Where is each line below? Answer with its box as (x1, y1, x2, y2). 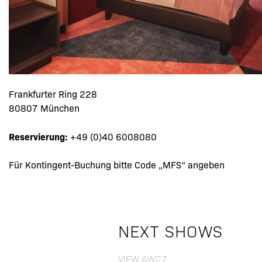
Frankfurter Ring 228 (9, 88, 97, 101)
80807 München (9, 102, 80, 115)
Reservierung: (9, 130, 70, 143)
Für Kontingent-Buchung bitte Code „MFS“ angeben (9, 158, 225, 171)
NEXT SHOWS (118, 220, 223, 242)
